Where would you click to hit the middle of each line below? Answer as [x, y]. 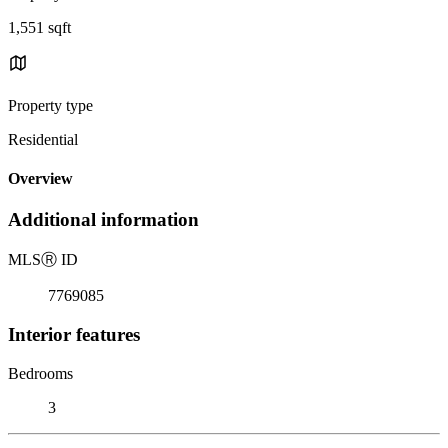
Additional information [103, 220]
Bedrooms [40, 373]
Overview [40, 179]
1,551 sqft [39, 27]
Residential [43, 139]
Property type [50, 105]
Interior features [74, 334]
